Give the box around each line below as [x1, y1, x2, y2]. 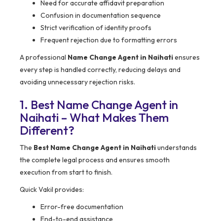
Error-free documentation [40, 202, 123, 212]
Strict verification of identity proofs [40, 23, 151, 33]
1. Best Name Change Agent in [20, 97, 178, 112]
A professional [20, 53, 68, 62]
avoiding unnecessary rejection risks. [20, 77, 135, 87]
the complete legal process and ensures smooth [20, 155, 170, 165]
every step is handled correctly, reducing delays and [20, 65, 181, 74]
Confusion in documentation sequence [40, 11, 161, 20]
